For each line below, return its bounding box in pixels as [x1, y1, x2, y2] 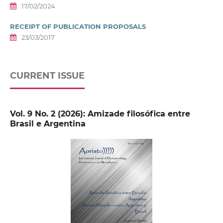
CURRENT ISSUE [9, 70, 85, 82]
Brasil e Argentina [9, 119, 86, 129]
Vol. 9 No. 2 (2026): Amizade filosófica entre [9, 109, 190, 119]
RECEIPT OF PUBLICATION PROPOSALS [9, 22, 146, 31]
